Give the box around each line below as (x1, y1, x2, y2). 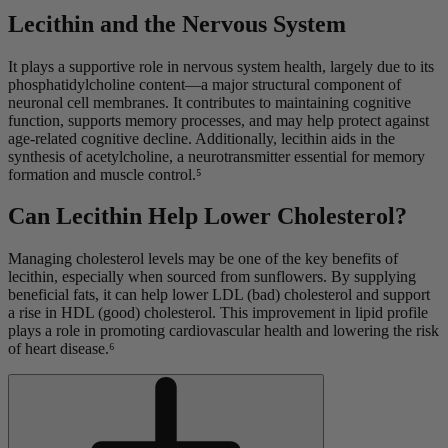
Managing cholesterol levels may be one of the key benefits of (8, 250, 398, 268)
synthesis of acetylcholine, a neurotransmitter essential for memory (8, 147, 425, 165)
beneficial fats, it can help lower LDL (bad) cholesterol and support (8, 286, 430, 304)
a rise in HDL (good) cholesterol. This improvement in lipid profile (8, 304, 428, 322)
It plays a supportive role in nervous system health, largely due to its (8, 57, 434, 75)
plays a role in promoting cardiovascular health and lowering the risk (8, 322, 439, 340)
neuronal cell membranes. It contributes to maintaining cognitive (8, 93, 411, 111)
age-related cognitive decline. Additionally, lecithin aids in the (8, 129, 395, 147)
